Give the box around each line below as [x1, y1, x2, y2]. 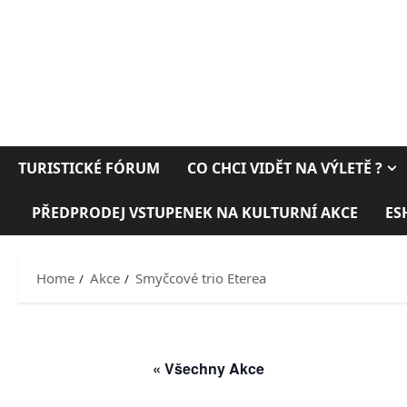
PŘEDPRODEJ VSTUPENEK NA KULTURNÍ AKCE [32, 203, 358, 223]
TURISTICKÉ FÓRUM [18, 158, 160, 179]
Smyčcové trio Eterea [135, 269, 266, 288]
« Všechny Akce [153, 358, 264, 380]
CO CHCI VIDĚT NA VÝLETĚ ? [187, 158, 382, 179]
